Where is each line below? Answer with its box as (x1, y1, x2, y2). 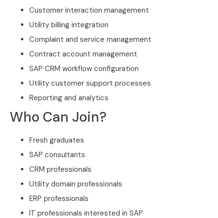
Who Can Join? (10, 108, 107, 127)
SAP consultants (29, 150, 85, 160)
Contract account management (29, 49, 137, 59)
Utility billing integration (29, 20, 109, 30)
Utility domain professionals (29, 179, 122, 189)
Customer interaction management (29, 5, 149, 16)
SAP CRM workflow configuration (29, 64, 139, 74)
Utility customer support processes (29, 78, 151, 89)
